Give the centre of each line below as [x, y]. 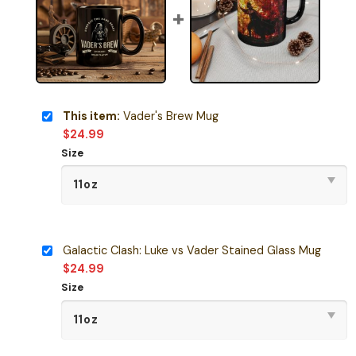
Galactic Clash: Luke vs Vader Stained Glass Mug [192, 251]
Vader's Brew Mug [169, 116]
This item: [91, 116]
